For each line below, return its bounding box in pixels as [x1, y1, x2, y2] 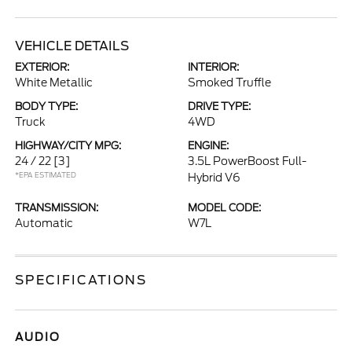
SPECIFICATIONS [15, 273, 148, 288]
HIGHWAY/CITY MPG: [15, 140, 122, 152]
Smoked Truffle [188, 76, 271, 89]
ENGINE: [188, 140, 229, 152]
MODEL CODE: [188, 202, 261, 214]
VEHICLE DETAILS [15, 38, 130, 53]
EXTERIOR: [15, 61, 70, 73]
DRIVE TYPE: [188, 101, 251, 112]
